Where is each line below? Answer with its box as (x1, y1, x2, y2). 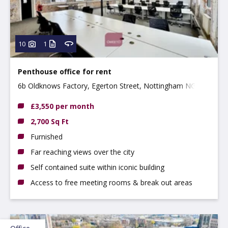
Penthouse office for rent (18, 66, 111, 76)
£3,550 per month (31, 101, 94, 111)
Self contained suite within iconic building (31, 162, 164, 172)
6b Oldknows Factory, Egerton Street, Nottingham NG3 (18, 80, 200, 91)
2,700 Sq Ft (31, 116, 69, 126)
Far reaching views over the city (31, 147, 134, 157)
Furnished (31, 131, 63, 141)
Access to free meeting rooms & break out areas (31, 177, 192, 187)
